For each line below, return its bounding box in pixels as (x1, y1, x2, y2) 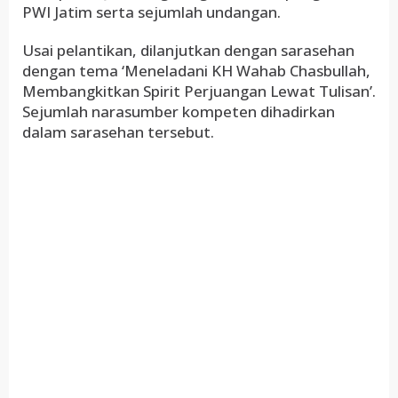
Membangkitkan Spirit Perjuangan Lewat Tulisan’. (22, 81, 376, 101)
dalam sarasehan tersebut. (22, 122, 214, 142)
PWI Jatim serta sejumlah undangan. (22, 2, 281, 22)
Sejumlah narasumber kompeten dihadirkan (22, 101, 335, 122)
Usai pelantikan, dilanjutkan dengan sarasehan (22, 40, 354, 60)
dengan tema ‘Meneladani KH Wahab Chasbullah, (22, 60, 370, 81)
